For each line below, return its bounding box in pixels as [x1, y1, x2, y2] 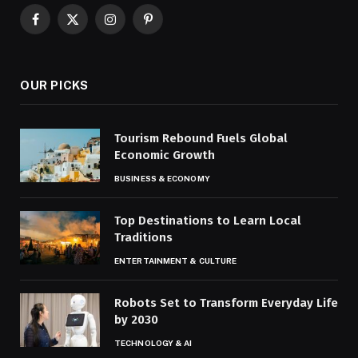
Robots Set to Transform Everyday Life [114, 295, 338, 310]
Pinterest [146, 19, 194, 34]
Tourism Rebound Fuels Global [114, 130, 288, 145]
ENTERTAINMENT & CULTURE [114, 255, 237, 265]
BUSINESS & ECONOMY [114, 173, 210, 183]
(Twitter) [71, 36, 115, 50]
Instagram [109, 19, 161, 34]
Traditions [114, 229, 173, 245]
